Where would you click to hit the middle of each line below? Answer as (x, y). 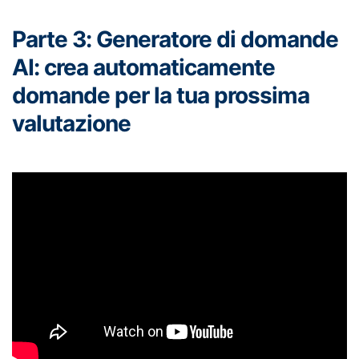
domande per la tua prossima (161, 95)
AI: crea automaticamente (143, 67)
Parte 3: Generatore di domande (175, 39)
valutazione (71, 123)
